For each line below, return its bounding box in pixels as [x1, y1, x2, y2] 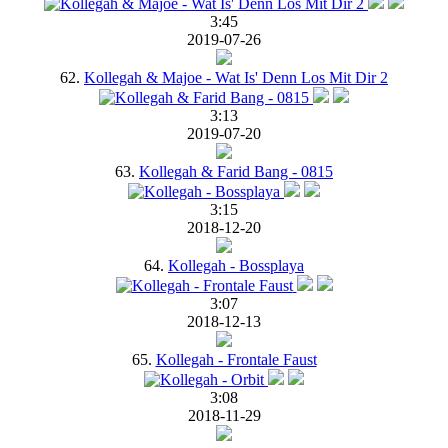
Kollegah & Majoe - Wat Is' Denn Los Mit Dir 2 [84, 68, 388, 86]
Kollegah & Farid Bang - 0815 [139, 162, 333, 180]
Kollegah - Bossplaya [168, 256, 304, 274]
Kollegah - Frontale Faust [155, 350, 317, 368]
